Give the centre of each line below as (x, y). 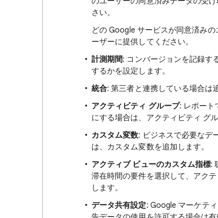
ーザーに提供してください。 (143, 42)
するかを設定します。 (131, 71)
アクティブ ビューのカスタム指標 (151, 164)
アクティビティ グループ (136, 106)
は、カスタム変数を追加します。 (150, 147)
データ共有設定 (119, 205)
